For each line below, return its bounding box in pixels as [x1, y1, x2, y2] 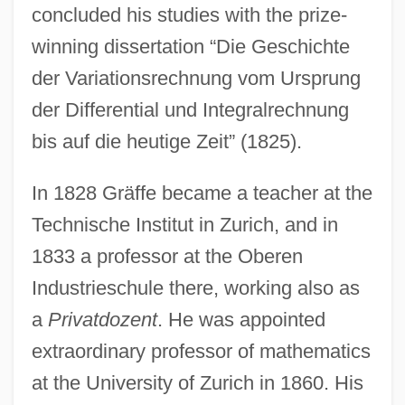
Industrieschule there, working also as [31, 276, 360, 299]
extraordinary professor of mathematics [31, 339, 371, 363]
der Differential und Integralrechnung [31, 98, 349, 121]
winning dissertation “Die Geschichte [31, 34, 350, 58]
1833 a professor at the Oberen [31, 244, 303, 268]
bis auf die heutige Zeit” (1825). [31, 129, 302, 153]
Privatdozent [47, 307, 157, 331]
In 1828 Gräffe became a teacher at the [31, 181, 372, 204]
